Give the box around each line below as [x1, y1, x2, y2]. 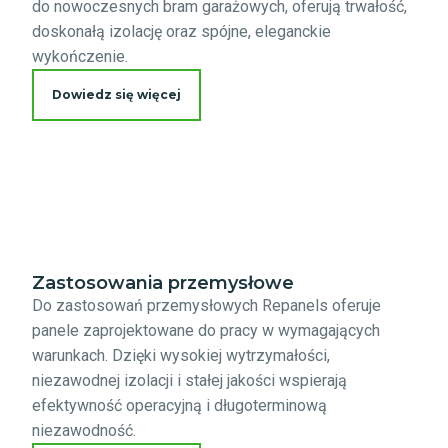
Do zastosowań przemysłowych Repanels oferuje [32, 295, 381, 315]
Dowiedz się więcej [52, 86, 181, 102]
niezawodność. [32, 420, 136, 440]
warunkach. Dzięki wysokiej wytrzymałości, [32, 345, 330, 365]
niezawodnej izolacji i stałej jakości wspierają [32, 370, 347, 390]
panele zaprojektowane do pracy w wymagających [32, 320, 380, 340]
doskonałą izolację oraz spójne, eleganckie [32, 21, 331, 41]
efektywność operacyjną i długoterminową [32, 395, 327, 415]
